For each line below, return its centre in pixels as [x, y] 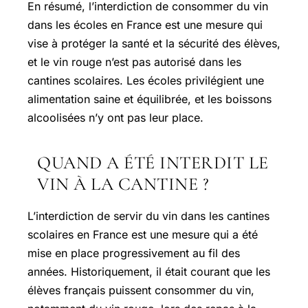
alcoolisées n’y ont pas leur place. [115, 117]
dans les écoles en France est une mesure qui [145, 24]
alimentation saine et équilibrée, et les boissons [150, 99]
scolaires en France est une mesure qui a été [143, 234]
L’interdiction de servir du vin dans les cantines [148, 216]
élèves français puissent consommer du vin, [141, 290]
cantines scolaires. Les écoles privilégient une [146, 80]
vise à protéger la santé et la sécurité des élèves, [154, 43]
